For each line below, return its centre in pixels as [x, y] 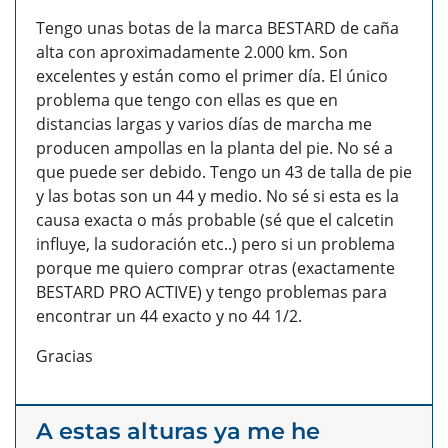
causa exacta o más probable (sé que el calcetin [215, 220]
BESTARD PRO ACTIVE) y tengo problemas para [211, 292]
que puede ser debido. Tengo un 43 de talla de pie [224, 172]
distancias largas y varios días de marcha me [204, 124]
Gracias [64, 356]
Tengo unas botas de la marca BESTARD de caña [217, 28]
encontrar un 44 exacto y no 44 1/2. [169, 316]
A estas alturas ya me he [178, 431]
